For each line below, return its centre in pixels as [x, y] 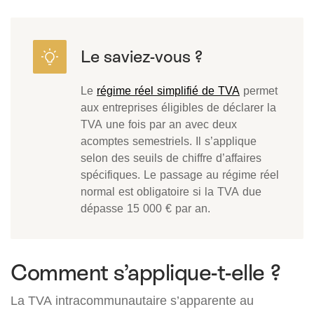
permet [259, 91]
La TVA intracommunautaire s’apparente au [132, 301]
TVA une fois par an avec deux [159, 124]
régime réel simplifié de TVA [168, 91]
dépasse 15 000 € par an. [145, 209]
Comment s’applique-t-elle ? [146, 273]
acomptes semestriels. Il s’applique [169, 141]
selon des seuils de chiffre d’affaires [171, 158]
